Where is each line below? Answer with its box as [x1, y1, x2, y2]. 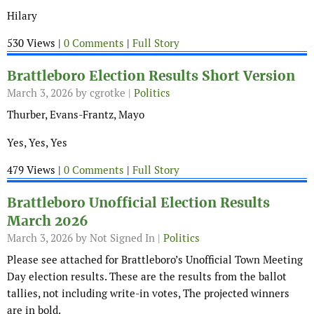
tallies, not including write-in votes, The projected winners [7, 287, 289, 301]
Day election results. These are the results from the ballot [7, 270, 287, 284]
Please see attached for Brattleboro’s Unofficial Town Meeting [7, 253, 303, 267]
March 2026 [7, 212, 88, 231]
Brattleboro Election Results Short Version [7, 67, 295, 86]
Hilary [7, 9, 37, 23]
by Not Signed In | [73, 231, 163, 245]
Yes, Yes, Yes [7, 136, 67, 150]
